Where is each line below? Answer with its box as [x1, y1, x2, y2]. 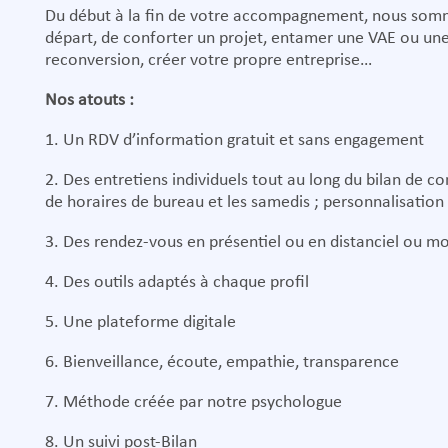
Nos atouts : [44, 91, 134, 110]
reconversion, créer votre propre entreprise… [44, 51, 372, 70]
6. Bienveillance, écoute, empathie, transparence [44, 353, 399, 372]
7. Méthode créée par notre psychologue [44, 393, 342, 412]
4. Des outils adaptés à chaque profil [44, 273, 309, 292]
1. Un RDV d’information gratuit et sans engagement [44, 131, 424, 150]
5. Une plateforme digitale [44, 313, 236, 332]
